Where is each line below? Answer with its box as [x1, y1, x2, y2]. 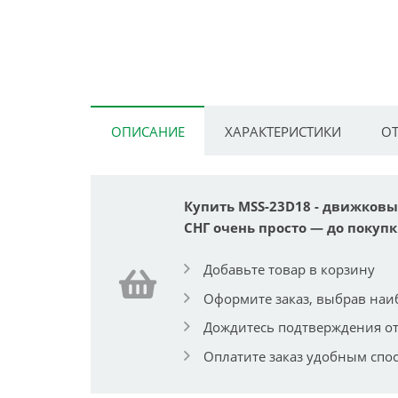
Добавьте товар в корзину [203, 260, 375, 279]
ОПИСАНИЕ [110, 122, 185, 140]
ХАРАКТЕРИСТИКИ [224, 122, 341, 140]
